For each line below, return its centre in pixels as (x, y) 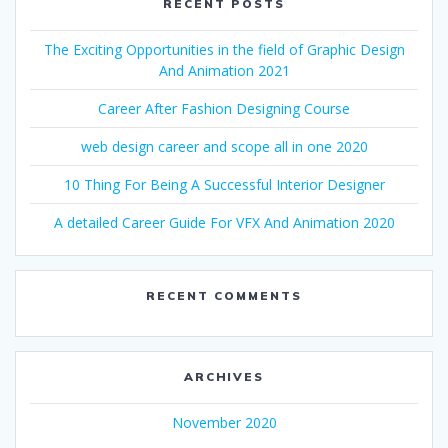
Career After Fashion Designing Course (224, 109)
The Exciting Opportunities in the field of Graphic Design (224, 50)
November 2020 (224, 423)
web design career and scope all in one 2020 (224, 147)
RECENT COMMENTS (224, 296)
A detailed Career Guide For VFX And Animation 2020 (224, 223)
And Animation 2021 (224, 71)
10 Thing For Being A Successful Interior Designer (224, 185)
